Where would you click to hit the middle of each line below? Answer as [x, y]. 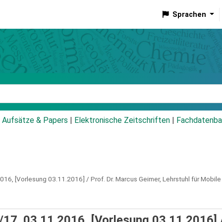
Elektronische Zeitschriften [122, 120]
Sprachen [189, 14]
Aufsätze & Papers [35, 120]
